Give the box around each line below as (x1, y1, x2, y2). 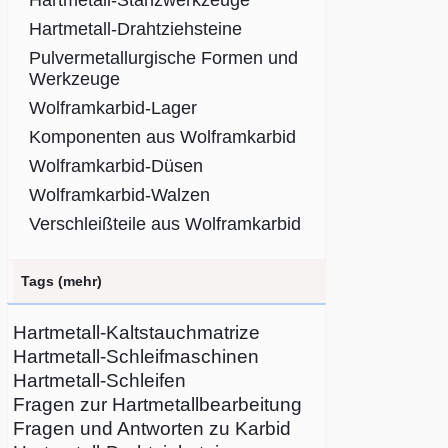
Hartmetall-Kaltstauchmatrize (13, 322, 260, 343)
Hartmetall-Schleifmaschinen (13, 346, 259, 367)
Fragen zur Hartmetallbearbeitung (13, 394, 302, 415)
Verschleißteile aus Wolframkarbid (29, 214, 301, 234)
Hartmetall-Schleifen (13, 370, 186, 391)
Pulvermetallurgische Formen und (29, 48, 298, 68)
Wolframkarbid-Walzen (29, 185, 210, 205)
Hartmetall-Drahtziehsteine (29, 19, 242, 39)
